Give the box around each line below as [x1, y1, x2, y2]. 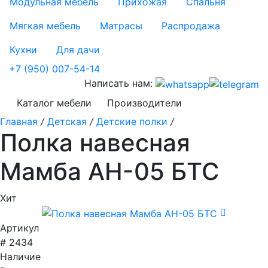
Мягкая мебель [10, 20, 81, 32]
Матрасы [100, 20, 142, 32]
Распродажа [162, 20, 220, 32]
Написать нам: [84, 77, 156, 90]
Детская [47, 115, 87, 127]
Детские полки [96, 115, 167, 127]
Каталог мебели [17, 96, 92, 109]
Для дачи [56, 44, 100, 56]
